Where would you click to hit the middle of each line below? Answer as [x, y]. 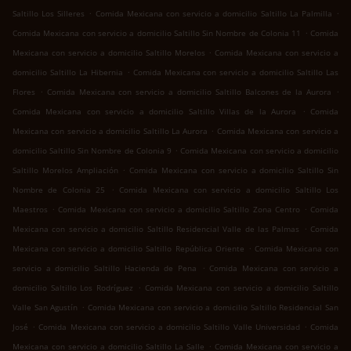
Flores [24, 92]
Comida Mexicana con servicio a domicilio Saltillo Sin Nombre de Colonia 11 [157, 33]
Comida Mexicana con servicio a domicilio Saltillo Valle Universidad [169, 327]
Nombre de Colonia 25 [59, 190]
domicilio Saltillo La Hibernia [68, 72]
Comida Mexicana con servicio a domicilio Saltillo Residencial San [213, 308]
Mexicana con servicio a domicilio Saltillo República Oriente [128, 249]
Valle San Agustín [45, 308]
